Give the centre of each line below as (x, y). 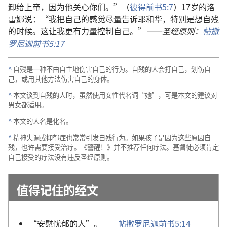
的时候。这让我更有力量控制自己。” (77, 31)
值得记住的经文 (58, 189)
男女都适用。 (28, 105)
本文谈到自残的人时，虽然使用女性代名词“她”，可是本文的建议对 (115, 95)
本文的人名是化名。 (43, 121)
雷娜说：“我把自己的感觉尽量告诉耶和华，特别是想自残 (113, 18)
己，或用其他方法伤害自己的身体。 (61, 79)
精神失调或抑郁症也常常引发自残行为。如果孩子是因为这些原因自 (112, 137)
